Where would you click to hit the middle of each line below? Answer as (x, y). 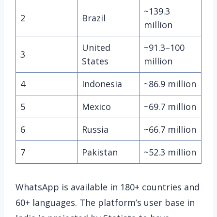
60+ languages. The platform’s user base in (105, 202)
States (95, 61)
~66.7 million (170, 129)
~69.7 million (170, 106)
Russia (95, 129)
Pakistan (100, 152)
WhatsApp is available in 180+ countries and (108, 187)
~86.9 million (170, 84)
